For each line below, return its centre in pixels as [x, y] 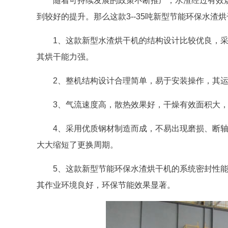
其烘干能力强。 [65, 57]
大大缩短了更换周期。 [77, 145]
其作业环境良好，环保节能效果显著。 [106, 185]
